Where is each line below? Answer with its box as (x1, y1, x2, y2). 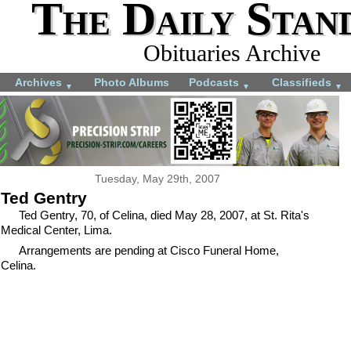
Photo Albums (94, 75, 169, 89)
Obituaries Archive (143, 40, 320, 66)
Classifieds (272, 75, 335, 89)
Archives (15, 75, 65, 89)
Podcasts (189, 75, 242, 89)
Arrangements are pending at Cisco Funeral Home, (18, 244, 279, 258)
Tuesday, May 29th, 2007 (95, 172, 220, 185)
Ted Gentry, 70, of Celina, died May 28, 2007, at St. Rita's (18, 208, 309, 222)
